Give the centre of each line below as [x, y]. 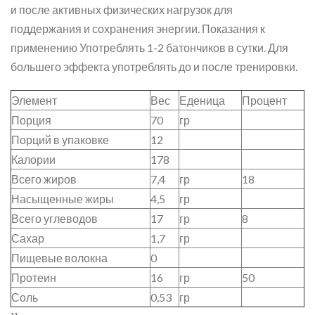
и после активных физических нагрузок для [122, 9]
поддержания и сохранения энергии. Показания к [138, 28]
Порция [31, 120]
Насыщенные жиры [63, 199]
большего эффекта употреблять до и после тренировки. [154, 66]
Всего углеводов [54, 218]
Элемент [34, 100]
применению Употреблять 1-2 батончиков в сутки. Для [149, 47]
